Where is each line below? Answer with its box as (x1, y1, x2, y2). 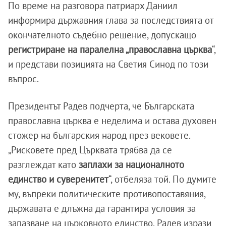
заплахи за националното (79, 158, 184, 171)
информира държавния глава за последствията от (8, 14, 213, 26)
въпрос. (8, 73, 39, 85)
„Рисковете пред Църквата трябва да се (8, 144, 172, 156)
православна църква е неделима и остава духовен (8, 115, 216, 127)
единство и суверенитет (8, 173, 108, 185)
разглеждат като (8, 158, 79, 171)
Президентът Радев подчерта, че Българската (8, 100, 194, 112)
